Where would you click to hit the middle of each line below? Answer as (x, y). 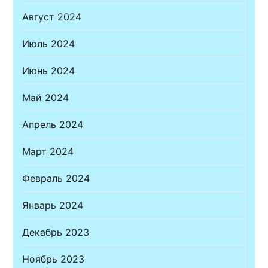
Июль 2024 (49, 44)
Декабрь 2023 (56, 232)
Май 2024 (46, 98)
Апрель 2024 (53, 125)
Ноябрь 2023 (54, 259)
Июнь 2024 (49, 71)
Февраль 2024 (56, 179)
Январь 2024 (53, 205)
